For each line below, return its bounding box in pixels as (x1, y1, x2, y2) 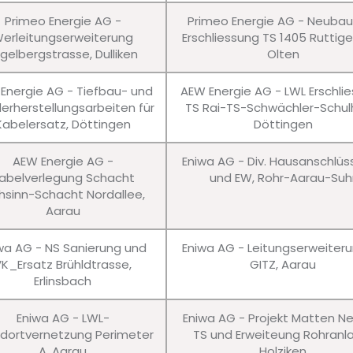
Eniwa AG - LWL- (16, 310, 110, 327)
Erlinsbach (34, 273, 92, 290)
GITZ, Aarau (250, 256, 317, 273)
